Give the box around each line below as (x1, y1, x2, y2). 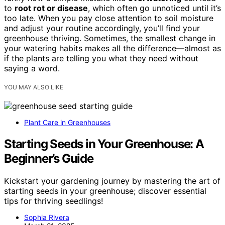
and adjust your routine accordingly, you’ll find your (4, 23, 200, 33)
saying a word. (4, 63, 60, 73)
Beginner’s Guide (4, 151, 93, 166)
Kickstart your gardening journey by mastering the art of (4, 175, 220, 186)
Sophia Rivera (24, 212, 69, 221)
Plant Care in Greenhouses (24, 118, 110, 127)
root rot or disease (15, 3, 88, 13)
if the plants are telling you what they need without (4, 53, 198, 63)
